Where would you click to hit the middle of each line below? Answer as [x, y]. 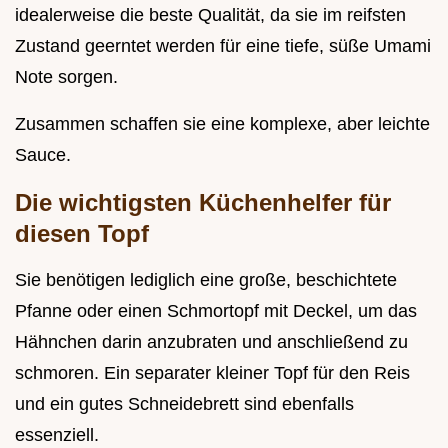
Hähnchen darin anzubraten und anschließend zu [211, 342]
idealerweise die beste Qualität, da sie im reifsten [210, 15]
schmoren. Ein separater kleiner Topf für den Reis [212, 373]
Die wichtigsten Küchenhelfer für [203, 203]
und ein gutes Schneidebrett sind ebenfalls [184, 404]
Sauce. [43, 155]
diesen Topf [82, 234]
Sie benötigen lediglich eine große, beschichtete [206, 280]
